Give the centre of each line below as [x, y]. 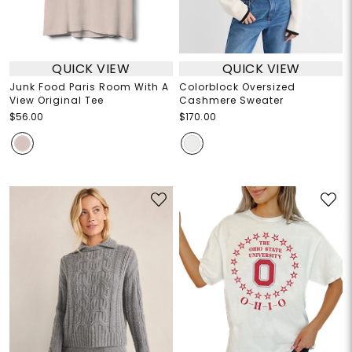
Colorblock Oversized [237, 87]
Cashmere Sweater [231, 101]
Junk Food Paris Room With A [89, 87]
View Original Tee [56, 101]
